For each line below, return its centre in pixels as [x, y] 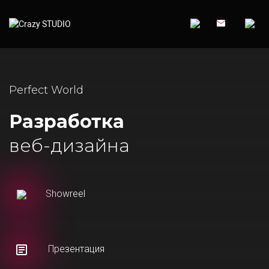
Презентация [75, 249]
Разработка [67, 122]
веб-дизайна [69, 146]
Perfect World [46, 90]
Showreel [65, 194]
